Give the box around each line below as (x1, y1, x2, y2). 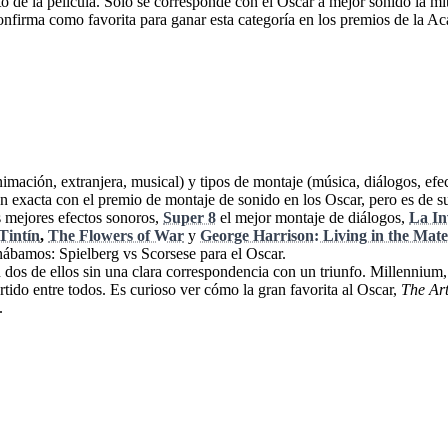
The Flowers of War (48, 227, 184, 245)
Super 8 (163, 209, 216, 227)
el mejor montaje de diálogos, (216, 209, 409, 227)
